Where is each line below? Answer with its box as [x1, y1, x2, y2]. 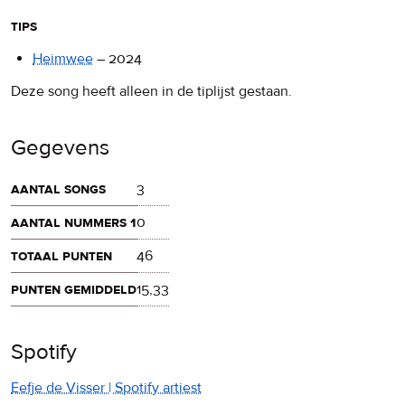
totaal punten [11, 246, 112, 265]
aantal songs [11, 179, 106, 198]
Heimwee [33, 49, 93, 68]
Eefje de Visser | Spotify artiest [11, 378, 202, 397]
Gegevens [11, 134, 109, 161]
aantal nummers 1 [11, 212, 137, 231]
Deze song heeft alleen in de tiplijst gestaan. [11, 81, 292, 100]
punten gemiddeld [11, 279, 137, 298]
